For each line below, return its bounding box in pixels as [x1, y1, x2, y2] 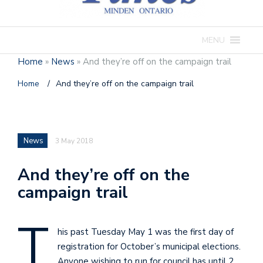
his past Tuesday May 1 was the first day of [58, 226, 234, 238]
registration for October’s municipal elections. [58, 241, 241, 253]
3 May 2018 [55, 136, 93, 146]
